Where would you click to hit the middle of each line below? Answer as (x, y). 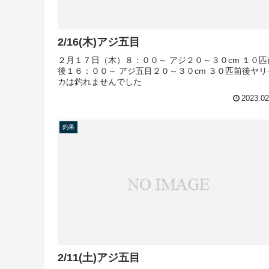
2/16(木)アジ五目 (99, 42)
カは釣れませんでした (100, 81)
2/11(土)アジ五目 (99, 258)
